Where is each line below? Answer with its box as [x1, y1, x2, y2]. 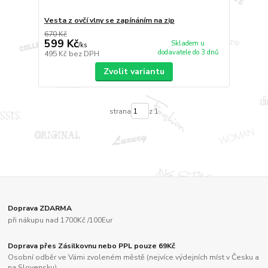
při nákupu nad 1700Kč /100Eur [8, 215, 113, 225]
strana [109, 106, 131, 116]
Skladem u [171, 39, 205, 48]
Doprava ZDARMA [8, 203, 72, 213]
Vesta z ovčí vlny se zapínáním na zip [44, 16, 175, 26]
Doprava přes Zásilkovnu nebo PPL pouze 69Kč [8, 240, 176, 251]
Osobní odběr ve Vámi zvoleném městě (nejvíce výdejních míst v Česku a [8, 252, 260, 263]
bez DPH [68, 49, 99, 59]
